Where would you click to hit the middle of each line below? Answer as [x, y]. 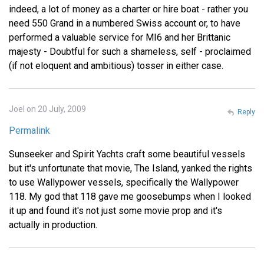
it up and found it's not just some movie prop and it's [115, 211]
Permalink [29, 131]
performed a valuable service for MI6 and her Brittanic [120, 38]
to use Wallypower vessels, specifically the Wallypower [124, 183]
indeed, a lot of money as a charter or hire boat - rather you [128, 9]
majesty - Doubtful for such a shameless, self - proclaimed [130, 52]
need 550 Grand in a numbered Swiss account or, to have [125, 24]
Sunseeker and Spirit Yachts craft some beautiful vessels [127, 154]
